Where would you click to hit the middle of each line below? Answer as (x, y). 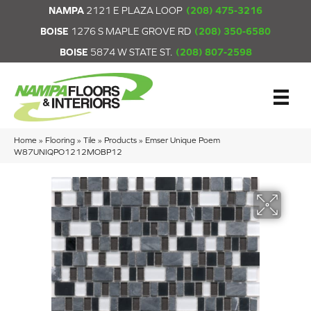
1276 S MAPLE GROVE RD (130, 31)
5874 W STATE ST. (130, 52)
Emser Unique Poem (183, 140)
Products (120, 140)
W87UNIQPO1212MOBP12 (68, 151)
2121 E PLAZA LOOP (133, 10)
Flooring (60, 140)
